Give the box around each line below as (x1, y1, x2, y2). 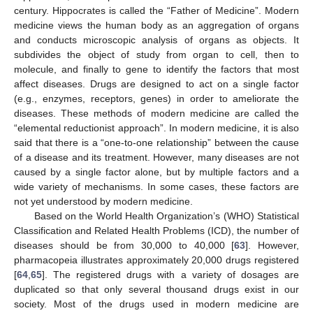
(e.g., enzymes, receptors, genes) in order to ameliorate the (14, 93, 299, 105)
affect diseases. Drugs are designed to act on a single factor (14, 78, 299, 90)
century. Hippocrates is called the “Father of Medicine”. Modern (14, 5, 299, 17)
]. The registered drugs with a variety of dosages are (42, 269, 299, 281)
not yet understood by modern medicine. (14, 196, 193, 208)
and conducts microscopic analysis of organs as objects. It (14, 34, 299, 46)
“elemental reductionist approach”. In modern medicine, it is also (14, 122, 299, 134)
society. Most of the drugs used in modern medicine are (14, 298, 299, 310)
